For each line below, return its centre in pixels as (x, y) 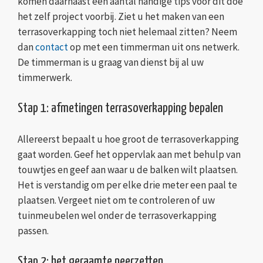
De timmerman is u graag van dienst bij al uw (111, 62)
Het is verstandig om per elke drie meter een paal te (127, 185)
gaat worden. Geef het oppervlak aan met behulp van (129, 154)
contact (52, 47)
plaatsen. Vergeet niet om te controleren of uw (116, 200)
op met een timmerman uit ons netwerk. (154, 47)
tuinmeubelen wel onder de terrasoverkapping (117, 215)
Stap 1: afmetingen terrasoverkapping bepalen (120, 108)
